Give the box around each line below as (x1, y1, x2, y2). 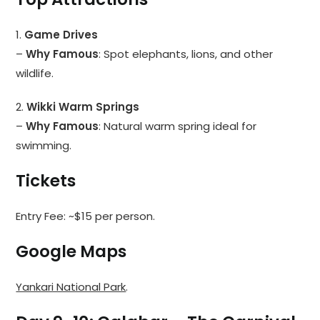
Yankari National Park (16, 279, 126, 295)
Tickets (16, 169, 76, 193)
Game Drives (24, 27, 99, 43)
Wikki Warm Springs (26, 99, 140, 115)
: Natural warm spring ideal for (99, 119, 257, 134)
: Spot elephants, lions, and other (99, 46, 274, 62)
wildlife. (16, 66, 54, 81)
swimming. (16, 138, 72, 154)
